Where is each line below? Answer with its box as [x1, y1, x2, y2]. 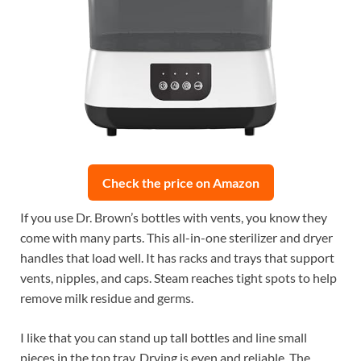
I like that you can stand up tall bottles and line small [20, 330, 307, 346]
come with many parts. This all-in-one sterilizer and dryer [20, 230, 333, 246]
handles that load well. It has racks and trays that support [20, 250, 334, 266]
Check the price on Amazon [102, 175, 259, 191]
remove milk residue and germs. [20, 290, 193, 306]
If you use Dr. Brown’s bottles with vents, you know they [20, 210, 327, 226]
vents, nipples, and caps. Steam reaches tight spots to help [20, 270, 337, 286]
